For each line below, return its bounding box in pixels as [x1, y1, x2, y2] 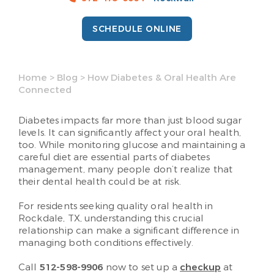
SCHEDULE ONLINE [92, 23, 182, 35]
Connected [18, 84, 72, 97]
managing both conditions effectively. [18, 237, 194, 250]
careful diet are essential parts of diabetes [18, 151, 210, 164]
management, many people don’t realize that [18, 163, 233, 176]
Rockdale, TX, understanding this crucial [18, 212, 204, 225]
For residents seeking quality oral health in [18, 200, 213, 213]
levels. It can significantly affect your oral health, [18, 127, 241, 139]
